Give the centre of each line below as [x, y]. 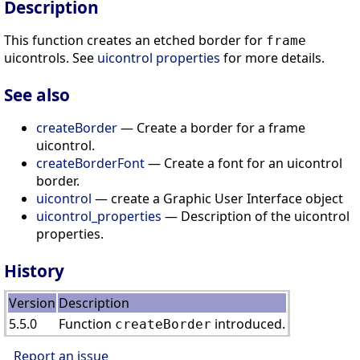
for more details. [272, 58]
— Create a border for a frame [211, 128]
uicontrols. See [51, 58]
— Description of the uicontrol [256, 217]
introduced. [248, 323]
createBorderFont [90, 164]
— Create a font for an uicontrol [243, 164]
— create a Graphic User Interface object [217, 199]
